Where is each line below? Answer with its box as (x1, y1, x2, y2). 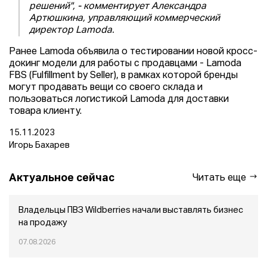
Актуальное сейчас (9, 172, 114, 184)
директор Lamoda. (29, 26, 114, 35)
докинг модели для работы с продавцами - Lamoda (9, 59, 241, 69)
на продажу (18, 219, 67, 227)
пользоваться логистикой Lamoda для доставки (9, 95, 229, 104)
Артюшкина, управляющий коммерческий (29, 14, 220, 23)
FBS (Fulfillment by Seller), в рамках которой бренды (9, 71, 238, 80)
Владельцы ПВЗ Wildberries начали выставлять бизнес (18, 206, 243, 215)
